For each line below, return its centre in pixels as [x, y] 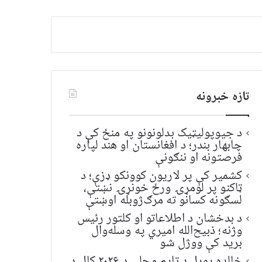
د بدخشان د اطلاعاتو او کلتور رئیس [159, 219]
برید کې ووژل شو [201, 243]
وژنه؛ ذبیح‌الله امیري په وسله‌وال [166, 231]
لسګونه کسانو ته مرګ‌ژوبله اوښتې [163, 201]
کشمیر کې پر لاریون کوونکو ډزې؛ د [161, 176]
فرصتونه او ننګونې [199, 158]
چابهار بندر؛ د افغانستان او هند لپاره [159, 146]
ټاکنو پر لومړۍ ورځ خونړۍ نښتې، [163, 188]
